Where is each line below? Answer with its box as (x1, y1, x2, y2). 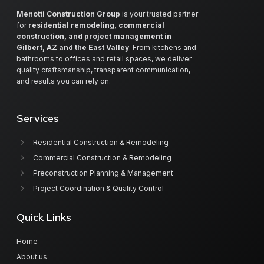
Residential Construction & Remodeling (32, 138, 169, 147)
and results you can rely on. (16, 76, 111, 85)
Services (16, 111, 59, 125)
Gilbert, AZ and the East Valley (16, 42, 129, 52)
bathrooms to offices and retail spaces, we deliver (16, 54, 192, 63)
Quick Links (16, 210, 71, 224)
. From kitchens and (129, 42, 196, 52)
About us (16, 252, 47, 261)
